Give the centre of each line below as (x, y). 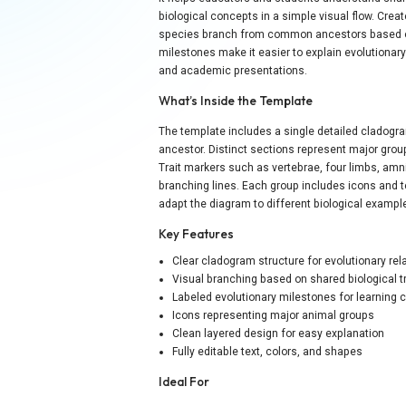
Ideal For (184, 382)
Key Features (197, 233)
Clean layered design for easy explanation (279, 334)
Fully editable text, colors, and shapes (268, 352)
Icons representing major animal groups (274, 316)
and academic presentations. (233, 71)
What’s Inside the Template (236, 101)
